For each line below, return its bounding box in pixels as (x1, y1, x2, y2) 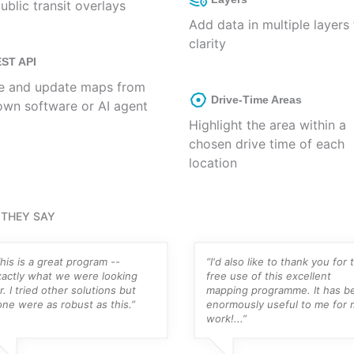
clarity (189, 36, 226, 51)
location (189, 155, 237, 171)
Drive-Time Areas (211, 93, 302, 106)
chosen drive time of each (189, 136, 345, 152)
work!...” (206, 312, 247, 325)
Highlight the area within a (189, 117, 346, 133)
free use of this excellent (206, 269, 331, 282)
